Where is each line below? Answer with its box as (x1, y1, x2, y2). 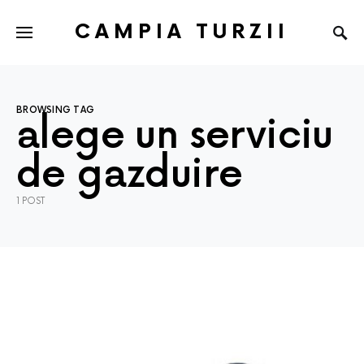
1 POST (16, 196, 45, 206)
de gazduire (16, 152, 243, 198)
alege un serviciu (16, 113, 333, 159)
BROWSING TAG (16, 105, 95, 115)
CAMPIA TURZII (75, 19, 289, 44)
